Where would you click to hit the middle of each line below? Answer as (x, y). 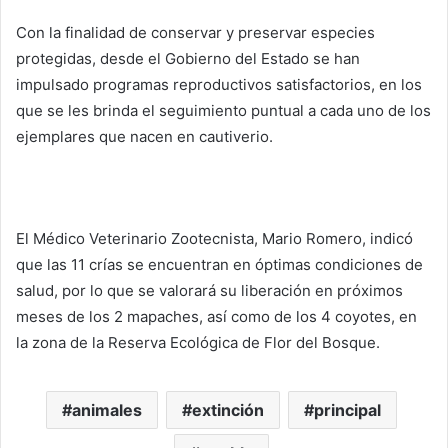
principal (347, 410)
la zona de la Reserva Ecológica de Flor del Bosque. (198, 342)
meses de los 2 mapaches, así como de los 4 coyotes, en (216, 316)
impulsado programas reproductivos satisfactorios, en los (219, 84)
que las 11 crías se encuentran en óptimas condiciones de (219, 264)
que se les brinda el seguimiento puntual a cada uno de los (223, 110)
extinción (228, 410)
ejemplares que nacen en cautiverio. (144, 136)
